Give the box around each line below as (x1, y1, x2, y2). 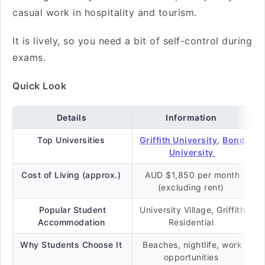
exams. (12, 51, 49, 63)
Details (56, 112, 86, 122)
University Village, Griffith (140, 205, 245, 215)
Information (166, 112, 217, 122)
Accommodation (37, 217, 108, 227)
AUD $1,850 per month (145, 170, 240, 180)
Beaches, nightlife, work (143, 240, 242, 250)
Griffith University (139, 135, 218, 145)
